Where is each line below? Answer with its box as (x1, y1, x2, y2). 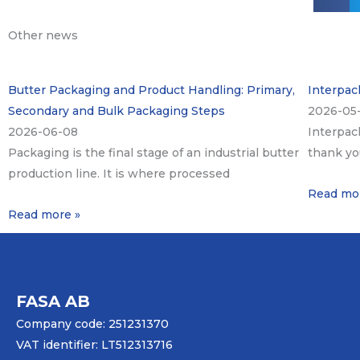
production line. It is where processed (8, 166, 230, 182)
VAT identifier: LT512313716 (16, 337, 173, 352)
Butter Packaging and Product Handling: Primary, (8, 83, 295, 98)
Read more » (8, 207, 80, 222)
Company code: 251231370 (16, 316, 169, 331)
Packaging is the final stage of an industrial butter (8, 145, 299, 161)
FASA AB (16, 291, 90, 311)
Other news (8, 28, 78, 43)
